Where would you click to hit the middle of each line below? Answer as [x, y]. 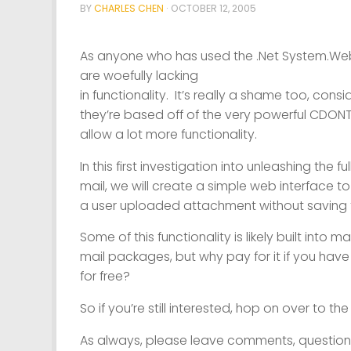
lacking [177, 75]
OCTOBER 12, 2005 [213, 9]
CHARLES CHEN [129, 9]
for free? [105, 277]
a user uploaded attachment [170, 205]
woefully [130, 75]
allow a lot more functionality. [168, 134]
